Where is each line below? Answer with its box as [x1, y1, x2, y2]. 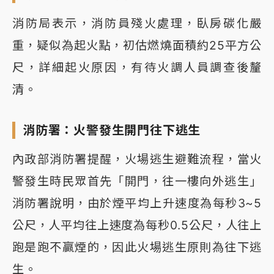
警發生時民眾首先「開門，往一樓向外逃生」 [12, 174, 262, 189]
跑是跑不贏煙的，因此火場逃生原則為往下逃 [12, 240, 262, 255]
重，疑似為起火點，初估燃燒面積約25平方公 [12, 38, 262, 53]
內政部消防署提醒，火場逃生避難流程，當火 [12, 152, 262, 167]
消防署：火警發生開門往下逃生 [23, 123, 201, 138]
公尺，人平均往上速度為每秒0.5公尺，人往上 [12, 218, 262, 233]
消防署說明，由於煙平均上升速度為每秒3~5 [12, 196, 262, 211]
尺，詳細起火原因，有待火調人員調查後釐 [12, 60, 262, 75]
